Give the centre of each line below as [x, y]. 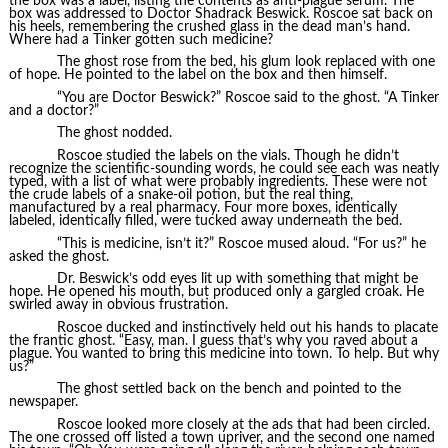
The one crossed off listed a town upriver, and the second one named [221, 437]
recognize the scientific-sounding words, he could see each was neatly [223, 169]
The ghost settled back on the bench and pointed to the [228, 389]
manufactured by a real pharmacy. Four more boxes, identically [202, 208]
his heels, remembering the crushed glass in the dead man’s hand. [209, 26]
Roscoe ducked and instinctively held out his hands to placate [247, 327]
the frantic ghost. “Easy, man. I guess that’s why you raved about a [213, 340]
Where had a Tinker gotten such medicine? [140, 39]
